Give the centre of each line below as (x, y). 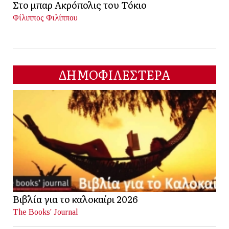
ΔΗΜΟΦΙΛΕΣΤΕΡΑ (114, 75)
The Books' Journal (45, 212)
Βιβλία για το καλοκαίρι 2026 (75, 199)
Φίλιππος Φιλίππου (45, 18)
